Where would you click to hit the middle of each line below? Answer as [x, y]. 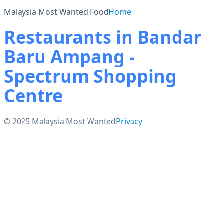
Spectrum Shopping [90, 76]
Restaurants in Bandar [103, 37]
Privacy [129, 121]
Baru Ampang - [69, 56]
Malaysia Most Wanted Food [56, 12]
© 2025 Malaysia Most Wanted [60, 121]
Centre [33, 96]
